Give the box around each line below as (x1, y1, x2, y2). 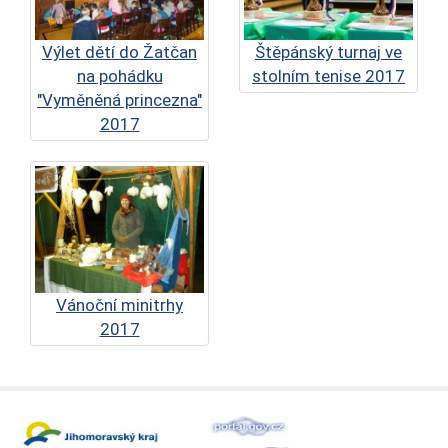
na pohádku (76, 66, 163, 86)
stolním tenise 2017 (252, 66, 405, 86)
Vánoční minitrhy (56, 294, 183, 315)
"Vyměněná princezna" (37, 90, 202, 110)
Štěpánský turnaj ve (255, 42, 402, 62)
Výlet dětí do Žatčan (42, 42, 197, 62)
